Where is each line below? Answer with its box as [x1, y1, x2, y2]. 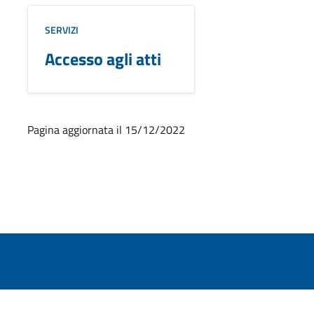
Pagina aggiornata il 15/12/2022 [27, 121, 185, 138]
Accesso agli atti [44, 46, 161, 71]
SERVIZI [44, 22, 78, 37]
